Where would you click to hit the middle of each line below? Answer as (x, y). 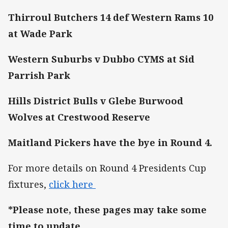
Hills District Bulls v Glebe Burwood (96, 101)
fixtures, (28, 184)
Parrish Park (39, 75)
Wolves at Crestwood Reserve (79, 117)
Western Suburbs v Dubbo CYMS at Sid (101, 59)
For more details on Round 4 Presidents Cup (107, 168)
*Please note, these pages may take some (107, 210)
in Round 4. (185, 143)
